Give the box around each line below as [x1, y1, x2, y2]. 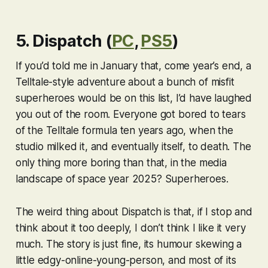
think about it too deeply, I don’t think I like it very [15, 222, 246, 234]
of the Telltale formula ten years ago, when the [15, 124, 233, 137]
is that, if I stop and [164, 206, 252, 218]
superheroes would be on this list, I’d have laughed [15, 92, 252, 105]
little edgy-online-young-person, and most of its [15, 254, 236, 267]
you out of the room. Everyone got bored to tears [15, 108, 246, 121]
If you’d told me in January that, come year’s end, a [15, 60, 251, 72]
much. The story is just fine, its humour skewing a [15, 238, 242, 251]
